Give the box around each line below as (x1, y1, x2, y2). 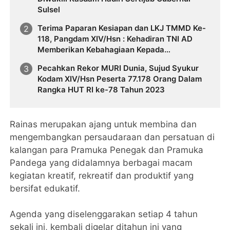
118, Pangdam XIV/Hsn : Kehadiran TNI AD (37, 33, 193, 44)
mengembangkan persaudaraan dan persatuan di (10, 131, 215, 142)
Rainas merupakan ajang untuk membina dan (10, 119, 197, 129)
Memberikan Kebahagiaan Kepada (37, 44, 165, 54)
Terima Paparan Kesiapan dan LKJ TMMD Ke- (37, 23, 206, 33)
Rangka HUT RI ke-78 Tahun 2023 (37, 84, 165, 94)
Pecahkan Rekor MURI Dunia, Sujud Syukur (37, 63, 199, 73)
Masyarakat (37, 55, 83, 65)
